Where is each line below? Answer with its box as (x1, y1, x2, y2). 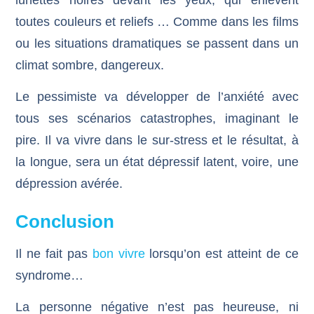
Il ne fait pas (15, 246, 93, 261)
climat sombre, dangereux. (15, 57, 165, 72)
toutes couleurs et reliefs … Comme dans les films (15, 14, 299, 29)
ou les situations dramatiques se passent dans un (15, 36, 299, 50)
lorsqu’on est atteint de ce (144, 246, 299, 261)
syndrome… (15, 268, 84, 282)
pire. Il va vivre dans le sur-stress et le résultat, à (15, 133, 299, 148)
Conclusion (15, 211, 115, 231)
